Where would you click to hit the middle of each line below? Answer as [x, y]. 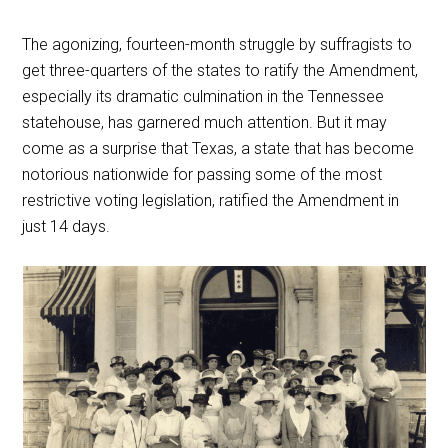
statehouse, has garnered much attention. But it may [205, 122]
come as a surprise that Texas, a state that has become [218, 148]
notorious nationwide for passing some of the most [202, 174]
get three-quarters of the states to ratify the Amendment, [220, 70]
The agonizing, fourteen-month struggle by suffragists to [217, 44]
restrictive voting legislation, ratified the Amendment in [211, 200]
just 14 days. [66, 226]
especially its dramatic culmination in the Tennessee [203, 96]
